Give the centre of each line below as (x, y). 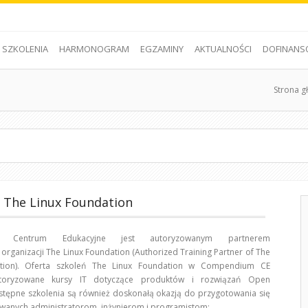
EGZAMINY (162, 49)
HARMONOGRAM (94, 49)
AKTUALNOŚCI (223, 49)
